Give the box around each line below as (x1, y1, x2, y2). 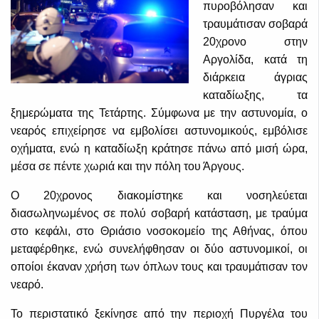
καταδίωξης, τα (203, 89, 308, 102)
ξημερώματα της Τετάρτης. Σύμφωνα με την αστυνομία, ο (11, 107, 308, 120)
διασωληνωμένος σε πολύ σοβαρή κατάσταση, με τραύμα (11, 207, 308, 220)
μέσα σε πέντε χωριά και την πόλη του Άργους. (11, 160, 244, 173)
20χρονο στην (203, 36, 308, 48)
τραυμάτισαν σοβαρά (203, 18, 308, 31)
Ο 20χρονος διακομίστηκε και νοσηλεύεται (11, 189, 308, 202)
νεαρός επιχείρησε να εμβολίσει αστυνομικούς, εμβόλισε (11, 125, 308, 137)
